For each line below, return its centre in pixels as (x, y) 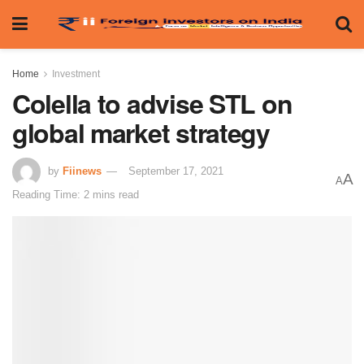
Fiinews (82, 171)
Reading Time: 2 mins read (76, 194)
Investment (76, 74)
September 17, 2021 (176, 171)
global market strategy (141, 132)
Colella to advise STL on (152, 103)
